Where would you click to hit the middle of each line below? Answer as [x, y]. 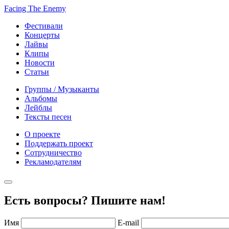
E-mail [128, 223]
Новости [40, 62]
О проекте [42, 134]
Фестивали [44, 26]
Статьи [37, 72]
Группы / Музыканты [62, 89]
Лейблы [38, 107]
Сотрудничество [53, 152]
